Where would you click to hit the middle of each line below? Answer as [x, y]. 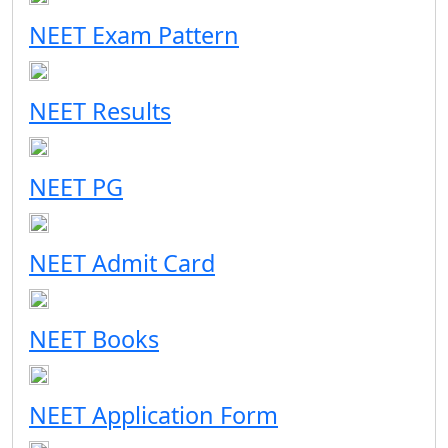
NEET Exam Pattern [134, 35]
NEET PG [76, 187]
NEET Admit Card [122, 263]
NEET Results [100, 111]
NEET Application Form [153, 415]
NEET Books [94, 339]
